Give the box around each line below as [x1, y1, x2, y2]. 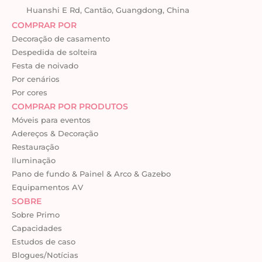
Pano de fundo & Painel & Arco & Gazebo [12, 168, 171, 178]
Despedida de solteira [12, 47, 97, 57]
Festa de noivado [12, 60, 78, 70]
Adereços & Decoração [12, 128, 98, 138]
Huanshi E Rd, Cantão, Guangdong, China [26, 5, 189, 15]
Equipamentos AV [12, 182, 83, 192]
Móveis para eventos [12, 115, 91, 125]
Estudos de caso [12, 236, 75, 246]
